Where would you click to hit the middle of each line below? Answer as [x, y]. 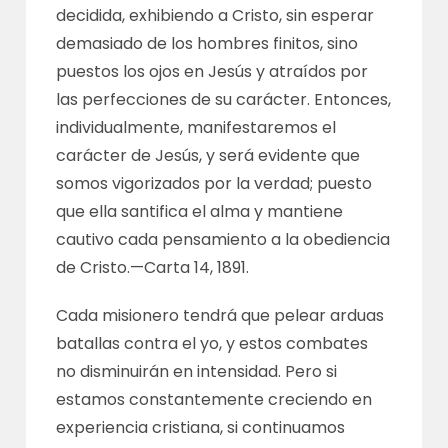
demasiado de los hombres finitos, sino [207, 43]
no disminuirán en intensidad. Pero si [197, 371]
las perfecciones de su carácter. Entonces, [224, 99]
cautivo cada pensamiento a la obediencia [223, 239]
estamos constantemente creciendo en [214, 399]
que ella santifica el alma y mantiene [200, 211]
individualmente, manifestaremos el [196, 127]
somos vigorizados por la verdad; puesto [214, 183]
